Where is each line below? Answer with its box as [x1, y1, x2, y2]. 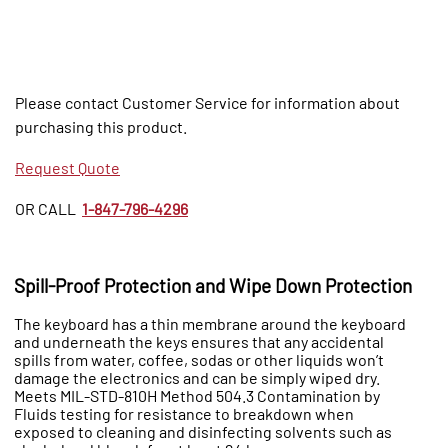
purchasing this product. [15, 117, 187, 137]
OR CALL [15, 199, 79, 219]
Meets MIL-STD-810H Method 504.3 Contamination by [14, 385, 380, 405]
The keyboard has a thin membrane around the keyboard [14, 313, 406, 333]
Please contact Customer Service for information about [15, 93, 400, 113]
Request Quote [15, 158, 120, 178]
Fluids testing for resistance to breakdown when [14, 403, 354, 423]
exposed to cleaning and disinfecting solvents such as [14, 421, 392, 441]
